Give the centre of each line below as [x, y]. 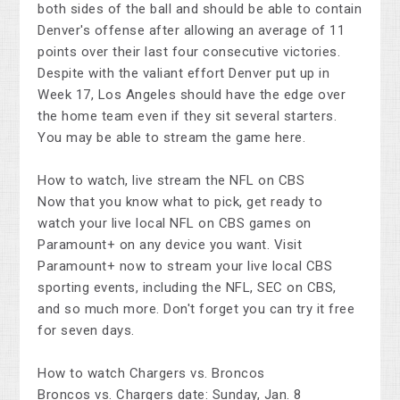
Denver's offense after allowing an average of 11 [192, 31]
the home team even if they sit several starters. [187, 117]
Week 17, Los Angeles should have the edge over [192, 95]
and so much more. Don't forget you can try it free [196, 309]
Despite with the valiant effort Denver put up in [184, 74]
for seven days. [86, 331]
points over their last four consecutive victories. [189, 52]
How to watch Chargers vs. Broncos [151, 374]
